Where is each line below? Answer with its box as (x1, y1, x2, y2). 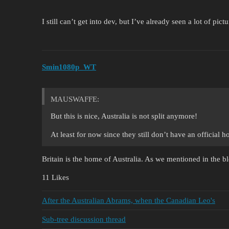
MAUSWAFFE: (51, 95, 99, 104)
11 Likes (42, 173, 69, 182)
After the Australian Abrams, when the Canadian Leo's (42, 196, 215, 204)
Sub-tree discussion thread (42, 215, 126, 223)
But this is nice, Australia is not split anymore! (51, 112, 197, 121)
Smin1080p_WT (42, 63, 96, 72)
